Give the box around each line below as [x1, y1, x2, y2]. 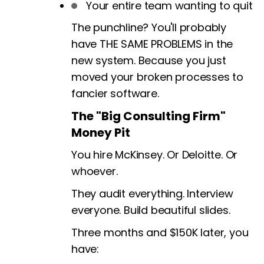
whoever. [71, 164, 118, 179]
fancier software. [71, 86, 159, 101]
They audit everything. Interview [71, 186, 233, 202]
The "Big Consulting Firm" [71, 108, 226, 125]
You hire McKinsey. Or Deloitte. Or [71, 147, 238, 163]
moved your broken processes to [71, 70, 243, 85]
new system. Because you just [71, 53, 226, 68]
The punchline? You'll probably [71, 20, 227, 35]
